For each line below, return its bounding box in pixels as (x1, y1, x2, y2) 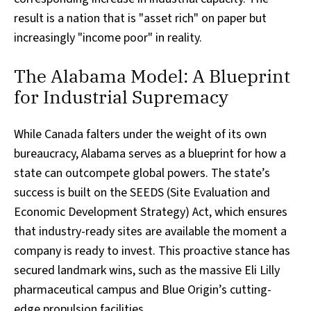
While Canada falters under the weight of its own (14, 126, 267, 144)
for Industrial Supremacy (14, 85, 228, 108)
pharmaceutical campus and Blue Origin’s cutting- (14, 281, 271, 299)
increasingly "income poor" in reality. (14, 29, 202, 47)
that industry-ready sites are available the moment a (14, 223, 287, 241)
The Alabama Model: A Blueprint (14, 64, 290, 87)
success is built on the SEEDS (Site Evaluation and (14, 184, 270, 202)
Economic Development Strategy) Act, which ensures (14, 203, 287, 221)
